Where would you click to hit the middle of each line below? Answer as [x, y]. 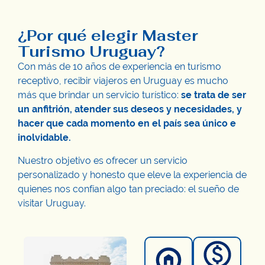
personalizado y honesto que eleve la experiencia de [132, 174]
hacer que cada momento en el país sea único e [127, 124]
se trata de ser [214, 95]
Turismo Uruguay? [91, 52]
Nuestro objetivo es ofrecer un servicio [103, 160]
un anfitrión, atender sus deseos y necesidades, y [130, 109]
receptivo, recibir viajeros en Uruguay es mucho [123, 81]
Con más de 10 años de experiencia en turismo [119, 67]
